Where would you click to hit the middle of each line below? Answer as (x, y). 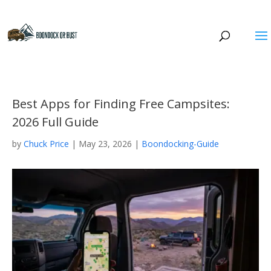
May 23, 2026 (105, 144)
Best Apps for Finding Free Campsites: (121, 104)
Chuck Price (46, 144)
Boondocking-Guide (180, 144)
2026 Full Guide (55, 122)
